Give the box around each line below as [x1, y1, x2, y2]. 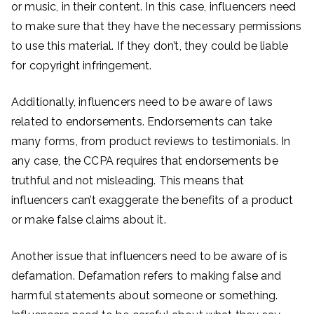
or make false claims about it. [11, 213, 166, 226]
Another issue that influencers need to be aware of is [11, 250, 288, 263]
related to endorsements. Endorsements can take [11, 115, 273, 128]
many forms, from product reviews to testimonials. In [11, 135, 291, 148]
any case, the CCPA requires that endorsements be [11, 154, 278, 168]
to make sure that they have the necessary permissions [11, 20, 302, 33]
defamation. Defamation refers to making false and [11, 269, 281, 282]
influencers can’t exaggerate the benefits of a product [11, 193, 294, 207]
